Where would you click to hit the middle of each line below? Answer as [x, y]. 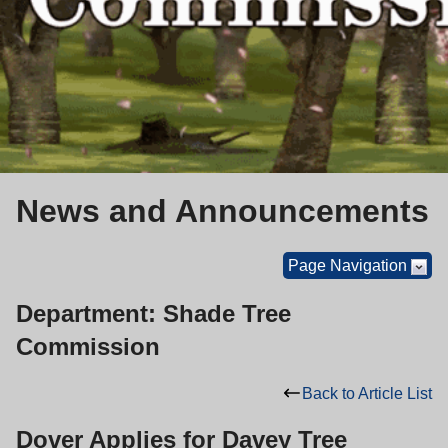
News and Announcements [222, 211]
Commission [88, 346]
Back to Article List [367, 393]
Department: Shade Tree [153, 313]
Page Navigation [347, 265]
